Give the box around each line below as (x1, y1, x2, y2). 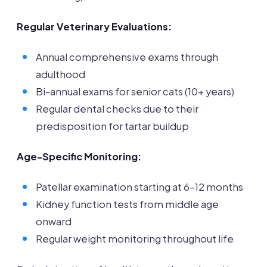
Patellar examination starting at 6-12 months (36, 181, 243, 194)
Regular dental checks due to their (36, 103, 198, 116)
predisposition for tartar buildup (36, 120, 189, 133)
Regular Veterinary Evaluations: (17, 20, 172, 33)
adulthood (36, 68, 85, 81)
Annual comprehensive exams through (36, 51, 218, 64)
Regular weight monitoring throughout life (36, 232, 234, 246)
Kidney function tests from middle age (36, 198, 219, 211)
